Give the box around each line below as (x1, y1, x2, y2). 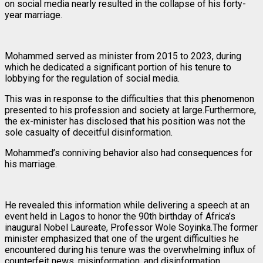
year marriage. (5, 9, 62, 21)
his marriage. (5, 158, 57, 170)
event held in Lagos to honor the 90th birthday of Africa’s (5, 210, 235, 222)
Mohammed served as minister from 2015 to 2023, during (5, 50, 241, 62)
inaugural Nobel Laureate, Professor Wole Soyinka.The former (5, 221, 258, 233)
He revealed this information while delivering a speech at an (5, 199, 249, 211)
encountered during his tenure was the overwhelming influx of (5, 244, 256, 255)
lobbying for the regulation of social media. (5, 72, 180, 84)
